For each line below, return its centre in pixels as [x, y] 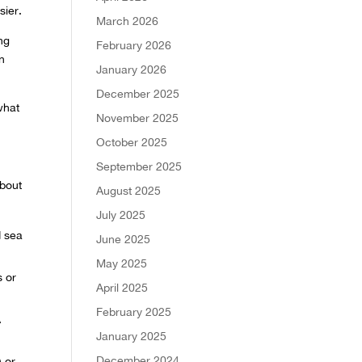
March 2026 [128, 21]
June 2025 [124, 239]
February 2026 [134, 45]
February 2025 [134, 311]
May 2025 [122, 263]
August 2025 [129, 190]
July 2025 [121, 215]
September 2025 [139, 166]
